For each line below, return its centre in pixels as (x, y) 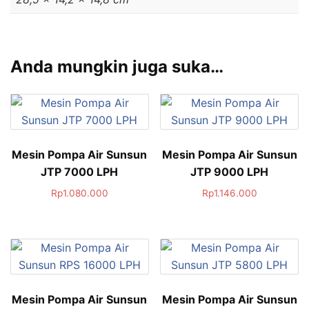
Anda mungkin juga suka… (117, 67)
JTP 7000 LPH (80, 171)
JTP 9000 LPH (230, 171)
